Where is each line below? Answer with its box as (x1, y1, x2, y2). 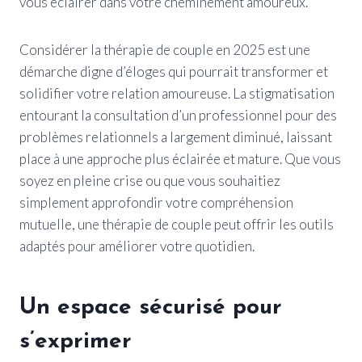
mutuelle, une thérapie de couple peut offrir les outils (19, 215, 334, 233)
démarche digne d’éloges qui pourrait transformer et (19, 62, 328, 80)
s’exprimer (19, 330, 132, 353)
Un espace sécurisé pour (19, 296, 282, 319)
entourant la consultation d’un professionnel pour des (19, 106, 337, 124)
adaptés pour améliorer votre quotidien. (19, 237, 255, 255)
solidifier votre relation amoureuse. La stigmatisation (19, 84, 335, 102)
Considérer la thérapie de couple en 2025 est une (19, 40, 310, 58)
